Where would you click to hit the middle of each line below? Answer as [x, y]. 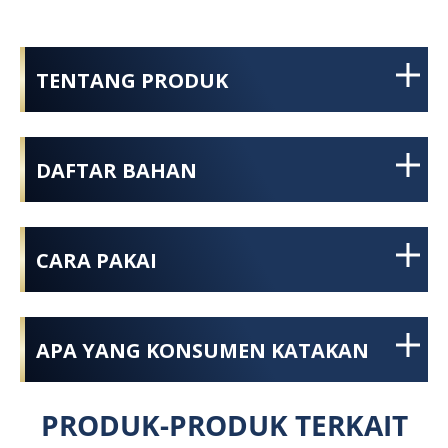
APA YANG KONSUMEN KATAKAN [202, 349]
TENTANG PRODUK [132, 79]
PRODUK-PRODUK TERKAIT [224, 424]
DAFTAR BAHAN [116, 169]
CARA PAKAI [96, 259]
